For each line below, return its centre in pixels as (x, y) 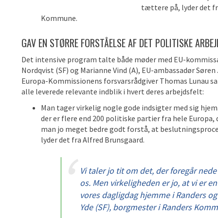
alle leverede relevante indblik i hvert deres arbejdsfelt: (113, 91)
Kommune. (59, 18)
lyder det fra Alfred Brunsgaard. (93, 140)
